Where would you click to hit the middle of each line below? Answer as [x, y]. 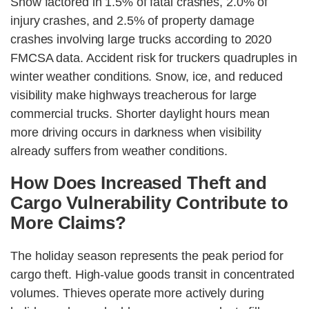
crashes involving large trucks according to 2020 [141, 40]
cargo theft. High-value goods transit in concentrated [152, 275]
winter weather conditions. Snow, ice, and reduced [147, 77]
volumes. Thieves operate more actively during [137, 293]
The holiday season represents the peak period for [147, 256]
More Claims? [68, 223]
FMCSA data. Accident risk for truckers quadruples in [154, 58]
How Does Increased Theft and [139, 183]
